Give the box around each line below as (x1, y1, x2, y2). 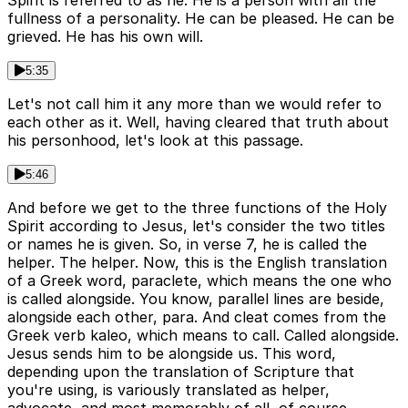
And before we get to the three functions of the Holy (7, 199, 387, 218)
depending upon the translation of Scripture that (7, 362, 354, 382)
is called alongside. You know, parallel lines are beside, (7, 290, 384, 309)
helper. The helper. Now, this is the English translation (7, 253, 387, 272)
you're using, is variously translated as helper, (7, 381, 330, 400)
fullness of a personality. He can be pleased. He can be (7, 9, 394, 28)
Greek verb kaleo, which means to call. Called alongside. (7, 326, 399, 345)
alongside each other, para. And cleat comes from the (7, 308, 386, 327)
